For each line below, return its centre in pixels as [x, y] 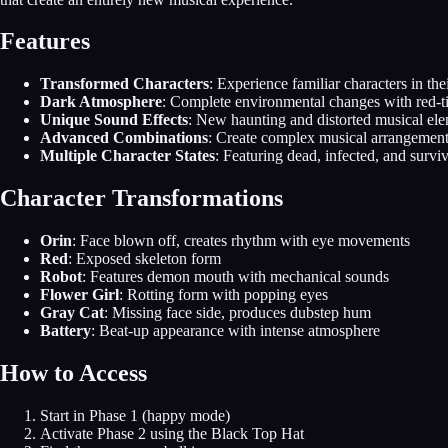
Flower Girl [79, 295]
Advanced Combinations [124, 138]
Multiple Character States [127, 156]
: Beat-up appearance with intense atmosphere [235, 331]
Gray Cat [72, 313]
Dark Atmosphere [101, 102]
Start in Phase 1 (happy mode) [135, 415]
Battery [65, 331]
